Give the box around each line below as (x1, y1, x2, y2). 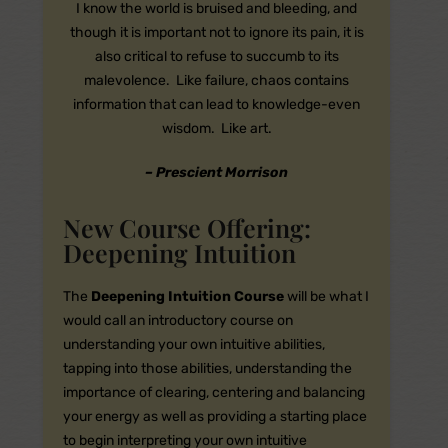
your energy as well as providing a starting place (62, 408, 367, 426)
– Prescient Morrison (145, 164, 288, 182)
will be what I (283, 288, 369, 306)
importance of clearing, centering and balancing (62, 384, 365, 402)
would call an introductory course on (62, 312, 293, 330)
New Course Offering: (62, 211, 317, 245)
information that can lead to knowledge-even (73, 96, 360, 114)
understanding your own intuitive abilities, (62, 336, 325, 354)
